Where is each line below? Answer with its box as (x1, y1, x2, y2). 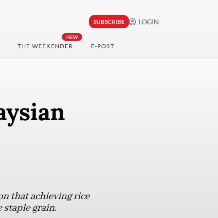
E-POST (91, 42, 114, 50)
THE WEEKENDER (17, 42, 73, 50)
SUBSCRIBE (93, 18, 125, 26)
